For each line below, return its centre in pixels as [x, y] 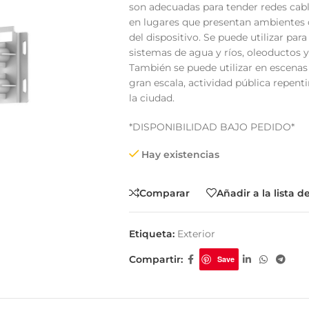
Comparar [164, 193]
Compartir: [156, 259]
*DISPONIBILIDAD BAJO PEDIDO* [211, 127]
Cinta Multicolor [184, 84]
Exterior [196, 234]
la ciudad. [151, 98]
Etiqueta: [151, 234]
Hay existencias [181, 154]
